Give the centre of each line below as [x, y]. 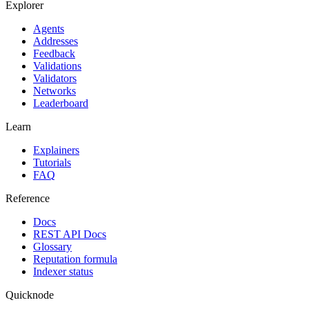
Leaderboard [61, 103]
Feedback [54, 53]
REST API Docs [70, 234]
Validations [57, 66]
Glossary [52, 246]
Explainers [56, 150]
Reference [28, 198]
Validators [55, 78]
